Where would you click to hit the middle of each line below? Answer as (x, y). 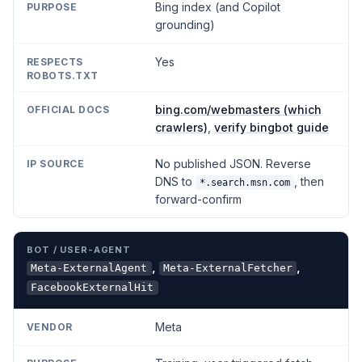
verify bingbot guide (271, 127)
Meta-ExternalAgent (89, 268)
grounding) (185, 25)
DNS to (175, 182)
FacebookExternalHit (93, 288)
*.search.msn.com (244, 183)
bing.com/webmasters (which (238, 109)
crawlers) (181, 127)
